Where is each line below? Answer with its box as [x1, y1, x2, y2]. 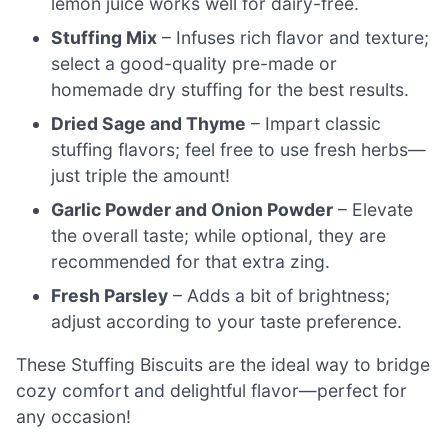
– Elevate [333, 198, 414, 220]
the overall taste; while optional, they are [51, 224, 387, 246]
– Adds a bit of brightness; [168, 284, 391, 306]
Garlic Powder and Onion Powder [51, 198, 334, 220]
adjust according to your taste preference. [51, 310, 403, 332]
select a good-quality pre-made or [51, 52, 338, 74]
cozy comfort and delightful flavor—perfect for [16, 380, 407, 402]
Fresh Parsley [51, 284, 169, 306]
